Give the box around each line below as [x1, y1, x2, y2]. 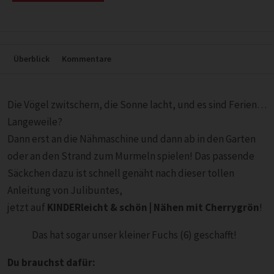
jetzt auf [7, 201, 47, 214]
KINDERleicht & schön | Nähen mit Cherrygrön [47, 201, 259, 214]
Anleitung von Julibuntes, [7, 183, 122, 197]
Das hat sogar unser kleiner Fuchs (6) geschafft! [32, 228, 237, 242]
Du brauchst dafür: [7, 256, 95, 269]
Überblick [13, 53, 50, 64]
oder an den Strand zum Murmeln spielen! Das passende [7, 149, 254, 163]
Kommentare [62, 53, 111, 64]
